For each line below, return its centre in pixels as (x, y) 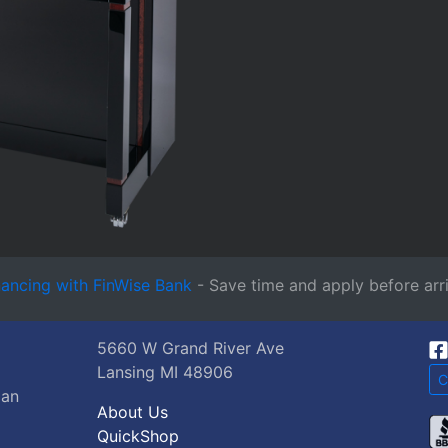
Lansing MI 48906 (165, 372)
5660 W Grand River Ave (190, 348)
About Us (132, 412)
